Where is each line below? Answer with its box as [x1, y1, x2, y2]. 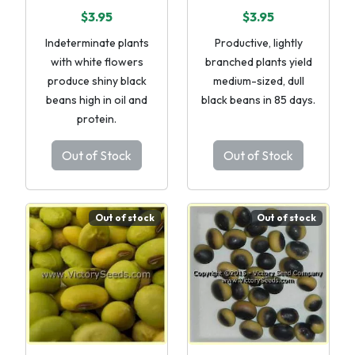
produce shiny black [47, 74, 147, 88]
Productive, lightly [214, 36, 303, 50]
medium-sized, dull [212, 74, 304, 88]
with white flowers [50, 55, 143, 69]
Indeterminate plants [44, 36, 149, 50]
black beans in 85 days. [201, 93, 315, 107]
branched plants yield [204, 55, 312, 69]
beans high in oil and [46, 93, 147, 107]
